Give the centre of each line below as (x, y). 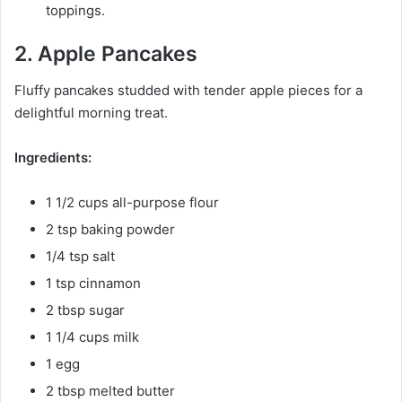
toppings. (75, 11)
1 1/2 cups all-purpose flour (132, 202)
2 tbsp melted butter (110, 390)
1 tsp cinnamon (93, 283)
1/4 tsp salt (80, 256)
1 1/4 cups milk (92, 336)
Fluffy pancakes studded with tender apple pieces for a (188, 90)
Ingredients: (53, 157)
